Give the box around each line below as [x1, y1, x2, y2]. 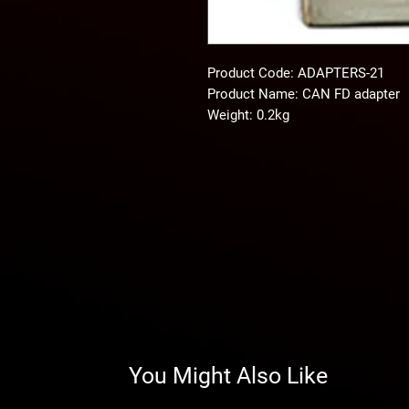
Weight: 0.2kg [207, 106, 289, 123]
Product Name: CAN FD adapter [207, 85, 400, 102]
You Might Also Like [129, 362, 328, 389]
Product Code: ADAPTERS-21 [207, 64, 384, 81]
